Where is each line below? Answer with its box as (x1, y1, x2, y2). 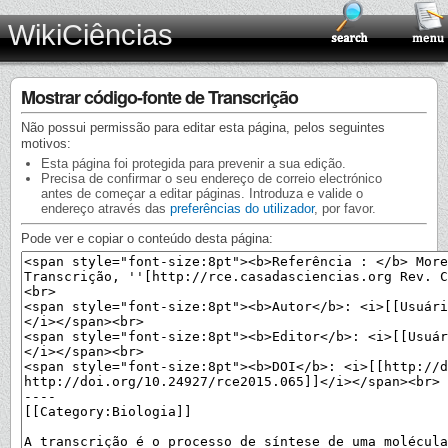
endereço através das (41, 201, 170, 217)
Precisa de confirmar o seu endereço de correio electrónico (41, 171, 382, 187)
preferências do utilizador (170, 201, 314, 217)
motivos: (21, 136, 71, 151)
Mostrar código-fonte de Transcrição (21, 84, 298, 110)
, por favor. (314, 201, 376, 217)
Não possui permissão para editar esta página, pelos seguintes (21, 120, 385, 135)
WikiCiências (8, 19, 173, 51)
